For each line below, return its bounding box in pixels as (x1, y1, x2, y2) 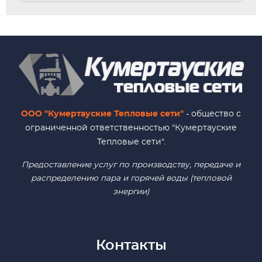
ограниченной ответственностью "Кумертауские (25, 123, 237, 132)
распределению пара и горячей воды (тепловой (30, 174, 232, 182)
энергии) (113, 187, 149, 196)
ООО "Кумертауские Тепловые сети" (21, 109, 184, 118)
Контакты (95, 238, 167, 253)
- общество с (184, 109, 241, 118)
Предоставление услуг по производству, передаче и (22, 160, 240, 169)
